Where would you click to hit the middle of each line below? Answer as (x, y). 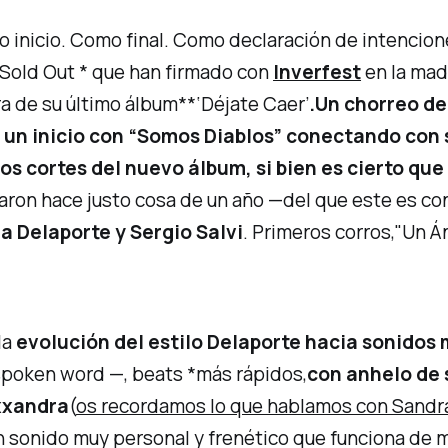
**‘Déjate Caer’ (244, 104)
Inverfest (317, 72)
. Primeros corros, (319, 232)
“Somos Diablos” (205, 136)
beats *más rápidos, (218, 374)
